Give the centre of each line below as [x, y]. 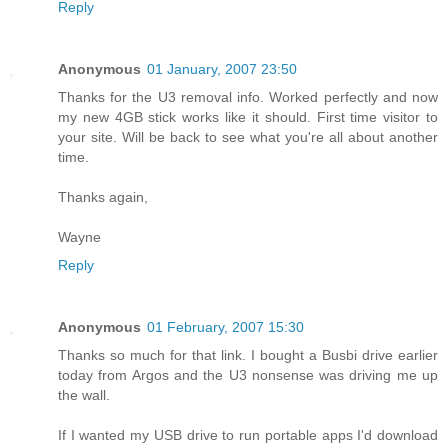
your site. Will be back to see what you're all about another [248, 137]
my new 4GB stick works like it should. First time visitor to [248, 117]
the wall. [84, 395]
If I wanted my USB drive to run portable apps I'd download [248, 435]
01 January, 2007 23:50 [222, 69]
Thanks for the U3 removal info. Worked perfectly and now [248, 97]
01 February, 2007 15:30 [225, 327]
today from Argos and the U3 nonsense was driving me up [248, 375]
